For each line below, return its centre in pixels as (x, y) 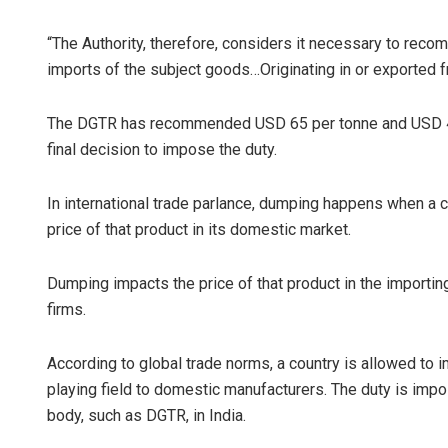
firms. (66, 310)
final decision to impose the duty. (162, 150)
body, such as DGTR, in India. (146, 416)
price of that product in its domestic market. (199, 230)
